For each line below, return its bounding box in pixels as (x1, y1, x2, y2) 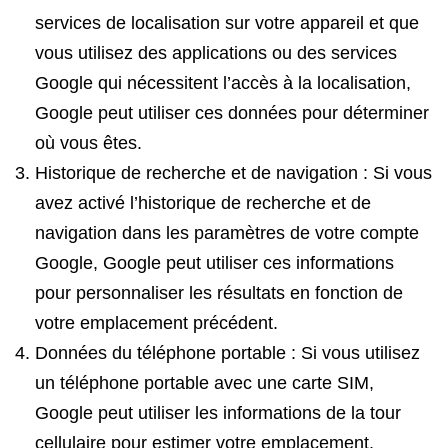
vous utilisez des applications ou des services (35, 43, 397, 63)
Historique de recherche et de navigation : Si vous (35, 163, 432, 183)
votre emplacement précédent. (35, 313, 278, 333)
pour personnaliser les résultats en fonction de (35, 283, 403, 303)
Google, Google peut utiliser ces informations (35, 253, 394, 273)
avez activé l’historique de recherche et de (35, 193, 371, 213)
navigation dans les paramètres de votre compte (35, 223, 419, 243)
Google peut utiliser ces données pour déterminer (35, 103, 429, 123)
